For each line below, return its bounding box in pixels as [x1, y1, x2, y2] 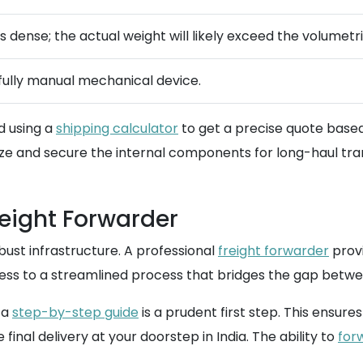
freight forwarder [218, 241, 329, 260]
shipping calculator [56, 119, 178, 138]
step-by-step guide [12, 303, 139, 322]
